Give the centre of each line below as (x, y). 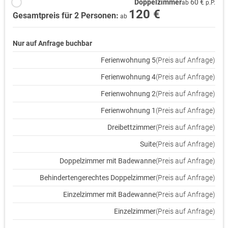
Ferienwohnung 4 (128, 77)
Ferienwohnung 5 (128, 60)
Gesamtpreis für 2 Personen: (66, 15)
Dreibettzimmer (132, 127)
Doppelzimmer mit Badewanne (108, 161)
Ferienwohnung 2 (128, 93)
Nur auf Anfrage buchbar (52, 43)
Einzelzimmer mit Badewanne (109, 194)
